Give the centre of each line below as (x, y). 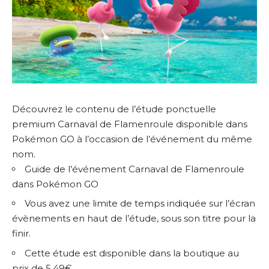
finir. (21, 233)
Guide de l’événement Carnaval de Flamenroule (134, 169)
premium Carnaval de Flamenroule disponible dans (130, 124)
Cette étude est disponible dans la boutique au (132, 253)
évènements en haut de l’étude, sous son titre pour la (134, 218)
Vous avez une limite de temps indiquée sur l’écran (140, 203)
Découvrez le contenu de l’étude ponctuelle (114, 109)
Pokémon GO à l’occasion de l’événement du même (132, 139)
